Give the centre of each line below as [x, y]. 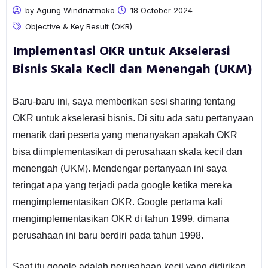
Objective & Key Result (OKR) [78, 26]
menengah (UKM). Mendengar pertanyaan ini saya [119, 168]
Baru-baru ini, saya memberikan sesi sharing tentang [124, 101]
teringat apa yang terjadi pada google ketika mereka [122, 185]
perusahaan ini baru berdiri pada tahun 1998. [109, 235]
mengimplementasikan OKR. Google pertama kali [117, 202]
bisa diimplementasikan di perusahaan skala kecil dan [127, 151]
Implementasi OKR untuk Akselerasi [121, 51]
